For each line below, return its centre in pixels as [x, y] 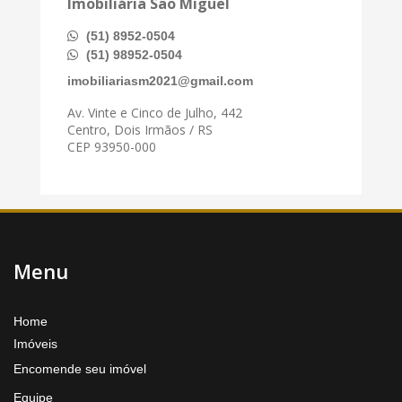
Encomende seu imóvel [80, 368]
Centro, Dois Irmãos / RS [140, 129]
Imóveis [35, 343]
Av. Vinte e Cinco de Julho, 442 [155, 112]
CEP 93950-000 [112, 146]
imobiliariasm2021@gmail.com [160, 80]
